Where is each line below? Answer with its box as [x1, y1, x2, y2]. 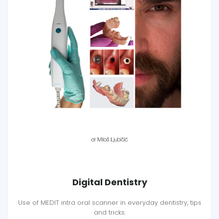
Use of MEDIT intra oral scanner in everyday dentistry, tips [18, 197, 201, 207]
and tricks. [93, 207, 126, 217]
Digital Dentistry [72, 175, 147, 188]
